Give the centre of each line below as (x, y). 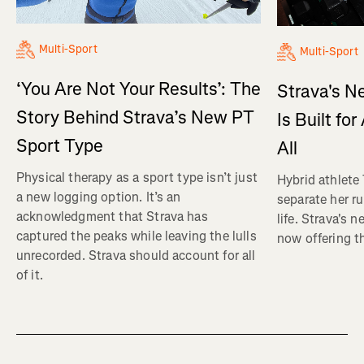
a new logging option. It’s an (99, 197)
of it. (30, 275)
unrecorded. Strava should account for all (136, 255)
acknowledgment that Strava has (112, 216)
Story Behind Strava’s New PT (135, 117)
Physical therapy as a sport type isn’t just (137, 177)
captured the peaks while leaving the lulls (136, 236)
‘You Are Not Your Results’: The (139, 89)
